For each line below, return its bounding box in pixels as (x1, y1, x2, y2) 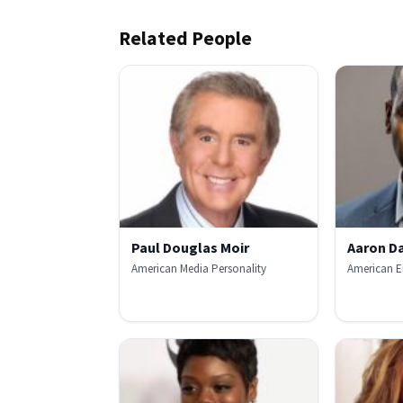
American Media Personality (131, 261, 266, 277)
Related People (119, 26, 252, 51)
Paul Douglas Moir (131, 238, 249, 257)
